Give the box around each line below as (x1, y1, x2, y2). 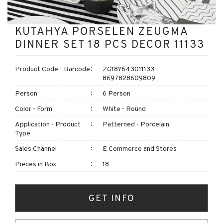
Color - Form (15, 104, 52, 113)
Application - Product (15, 119, 81, 128)
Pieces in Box (15, 159, 56, 168)
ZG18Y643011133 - (103, 64, 158, 73)
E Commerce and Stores (103, 144, 177, 153)
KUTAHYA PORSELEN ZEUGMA (15, 24, 188, 38)
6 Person (103, 89, 130, 98)
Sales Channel (15, 144, 57, 153)
